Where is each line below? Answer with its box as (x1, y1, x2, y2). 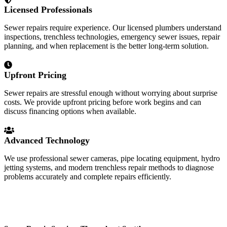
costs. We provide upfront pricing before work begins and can (4, 97, 201, 106)
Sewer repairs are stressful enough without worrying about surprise (4, 88, 217, 97)
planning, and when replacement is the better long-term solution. (4, 41, 209, 50)
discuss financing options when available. (4, 106, 136, 116)
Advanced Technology (4, 135, 90, 145)
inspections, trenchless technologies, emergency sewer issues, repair (4, 32, 220, 41)
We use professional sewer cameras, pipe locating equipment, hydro (4, 154, 220, 163)
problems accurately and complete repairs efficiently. (4, 172, 171, 181)
